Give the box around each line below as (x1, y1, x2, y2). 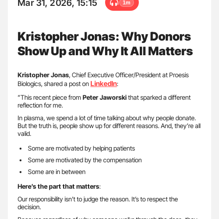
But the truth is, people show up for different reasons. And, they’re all (18, 122, 200, 130)
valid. (18, 130, 31, 138)
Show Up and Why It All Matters (18, 44, 193, 59)
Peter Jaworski (81, 93, 127, 102)
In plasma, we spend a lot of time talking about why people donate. (18, 114, 196, 122)
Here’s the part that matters (18, 182, 99, 191)
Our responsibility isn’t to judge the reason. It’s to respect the (18, 195, 178, 203)
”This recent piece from (18, 93, 81, 102)
